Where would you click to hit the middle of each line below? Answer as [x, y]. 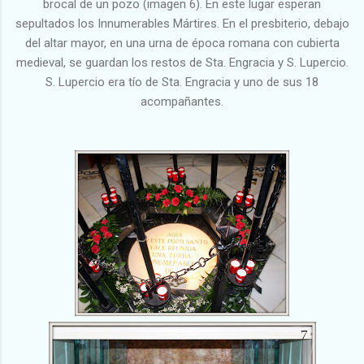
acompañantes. [182, 101]
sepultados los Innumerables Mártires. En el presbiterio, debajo [182, 23]
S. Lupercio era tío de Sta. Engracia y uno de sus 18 [182, 82]
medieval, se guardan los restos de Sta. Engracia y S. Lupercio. [182, 62]
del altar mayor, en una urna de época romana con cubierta [182, 43]
